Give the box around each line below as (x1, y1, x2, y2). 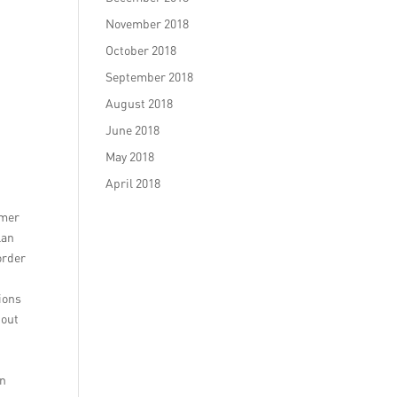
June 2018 (105, 122, 160, 137)
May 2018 (105, 149, 155, 164)
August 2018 (105, 96, 174, 111)
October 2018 (105, 43, 177, 58)
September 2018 (105, 69, 194, 84)
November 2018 (105, 16, 190, 31)
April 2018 (105, 175, 161, 191)
